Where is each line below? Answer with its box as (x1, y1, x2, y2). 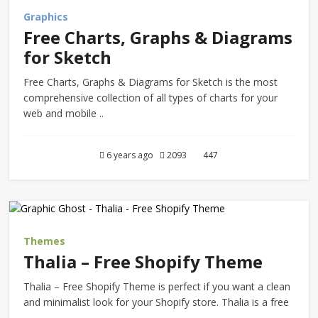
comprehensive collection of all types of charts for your (23, 91, 278, 104)
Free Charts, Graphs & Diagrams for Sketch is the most (23, 75, 278, 89)
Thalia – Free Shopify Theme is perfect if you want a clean (23, 280, 291, 293)
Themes (23, 234, 66, 248)
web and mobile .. (23, 106, 104, 120)
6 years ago (104, 149, 160, 161)
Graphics (23, 10, 69, 23)
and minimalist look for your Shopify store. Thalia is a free (23, 295, 290, 309)
